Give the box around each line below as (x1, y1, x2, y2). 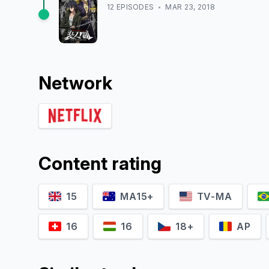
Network (38, 72, 112, 94)
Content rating (38, 153, 162, 174)
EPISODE (114, 2, 150, 11)
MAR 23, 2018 (165, 2, 215, 11)
